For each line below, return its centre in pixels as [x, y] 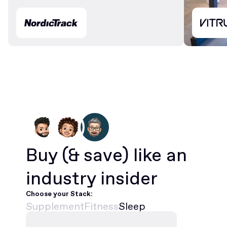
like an [158, 155]
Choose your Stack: [59, 194]
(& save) [95, 155]
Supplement [55, 206]
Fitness [101, 206]
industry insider [91, 178]
